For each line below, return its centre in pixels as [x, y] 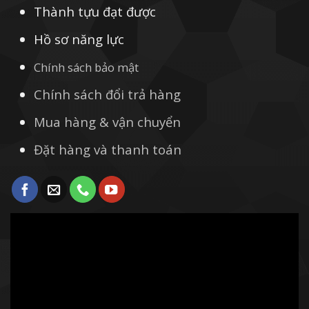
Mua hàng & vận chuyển [108, 122]
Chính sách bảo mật [87, 67]
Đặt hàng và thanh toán [108, 150]
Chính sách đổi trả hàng [108, 94]
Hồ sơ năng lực [79, 39]
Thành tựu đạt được [95, 11]
